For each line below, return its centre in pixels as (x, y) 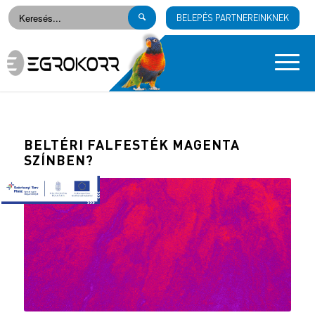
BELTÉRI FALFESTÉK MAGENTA (131, 144)
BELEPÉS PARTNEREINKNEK (233, 17)
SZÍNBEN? (58, 160)
